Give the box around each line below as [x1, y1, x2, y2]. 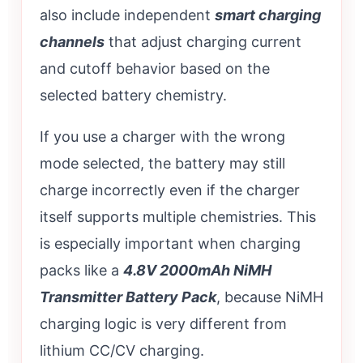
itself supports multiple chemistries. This [40, 208, 316, 226]
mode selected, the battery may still [40, 155, 285, 173]
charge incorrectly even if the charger [40, 181, 300, 199]
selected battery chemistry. [40, 87, 227, 105]
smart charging [215, 6, 321, 24]
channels [40, 33, 105, 51]
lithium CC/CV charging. [40, 342, 204, 360]
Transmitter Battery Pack [40, 288, 216, 306]
